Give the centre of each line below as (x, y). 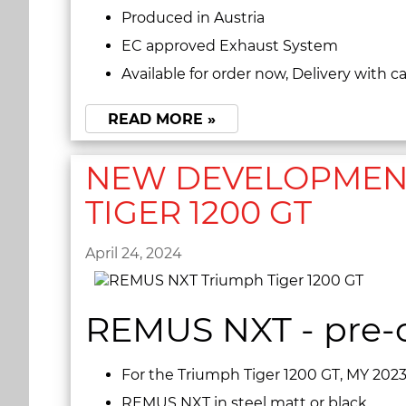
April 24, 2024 (134, 253)
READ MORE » (162, 120)
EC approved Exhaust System (230, 45)
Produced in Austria (193, 17)
